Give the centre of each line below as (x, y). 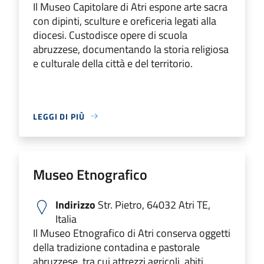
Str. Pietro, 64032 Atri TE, (153, 204)
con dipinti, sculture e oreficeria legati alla (125, 21)
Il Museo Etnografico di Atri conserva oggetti (132, 233)
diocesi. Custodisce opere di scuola (110, 35)
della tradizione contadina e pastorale (116, 247)
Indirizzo (75, 204)
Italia (66, 219)
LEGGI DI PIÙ (59, 116)
